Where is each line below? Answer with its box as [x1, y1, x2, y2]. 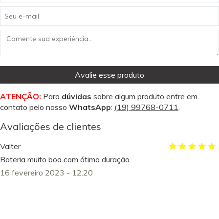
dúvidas [62, 91, 91, 101]
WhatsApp [69, 102, 111, 112]
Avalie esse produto [75, 69, 144, 80]
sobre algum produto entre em [91, 91, 197, 101]
